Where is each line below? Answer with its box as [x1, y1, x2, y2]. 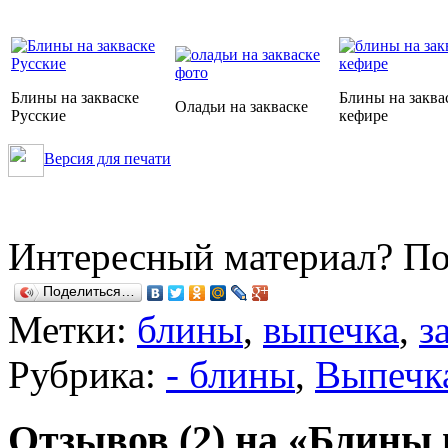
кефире [339, 106, 388, 124]
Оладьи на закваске [175, 97, 308, 115]
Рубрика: [8, 352, 166, 396]
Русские [11, 106, 66, 124]
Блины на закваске [11, 88, 139, 106]
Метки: [8, 307, 137, 351]
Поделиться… [43, 283, 135, 299]
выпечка [263, 307, 399, 351]
